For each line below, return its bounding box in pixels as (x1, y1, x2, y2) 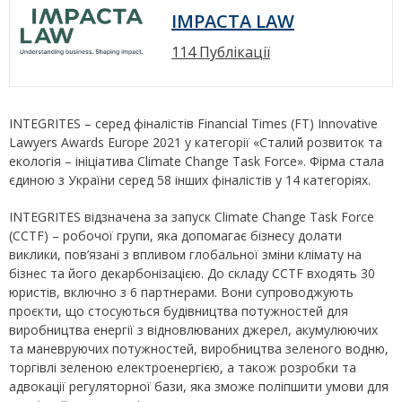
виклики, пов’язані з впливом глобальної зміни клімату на (9, 246, 362, 263)
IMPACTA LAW (171, 9, 294, 33)
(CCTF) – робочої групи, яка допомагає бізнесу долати (9, 227, 342, 244)
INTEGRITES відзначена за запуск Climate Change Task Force (9, 208, 374, 225)
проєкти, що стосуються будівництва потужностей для (9, 302, 348, 319)
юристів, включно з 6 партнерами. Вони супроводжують (9, 284, 354, 301)
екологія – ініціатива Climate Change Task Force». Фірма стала (9, 153, 384, 170)
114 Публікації (171, 42, 270, 62)
